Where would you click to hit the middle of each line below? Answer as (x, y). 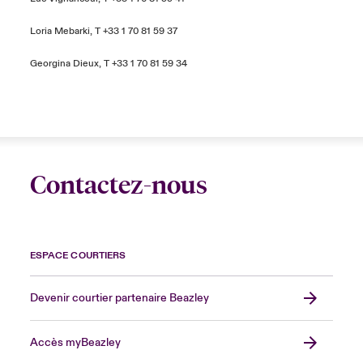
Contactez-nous (118, 185)
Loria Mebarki (60, 31)
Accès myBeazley (75, 343)
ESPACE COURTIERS (78, 256)
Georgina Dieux (64, 64)
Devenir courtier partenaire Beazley (119, 298)
